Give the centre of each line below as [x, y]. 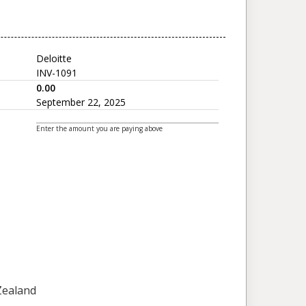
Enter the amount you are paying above [99, 129]
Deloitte [54, 59]
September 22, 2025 [81, 102]
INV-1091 [57, 73]
